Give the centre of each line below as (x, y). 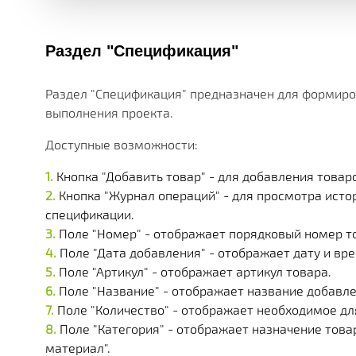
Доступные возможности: (122, 144)
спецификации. (90, 214)
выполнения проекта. (109, 112)
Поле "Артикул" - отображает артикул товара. (195, 271)
